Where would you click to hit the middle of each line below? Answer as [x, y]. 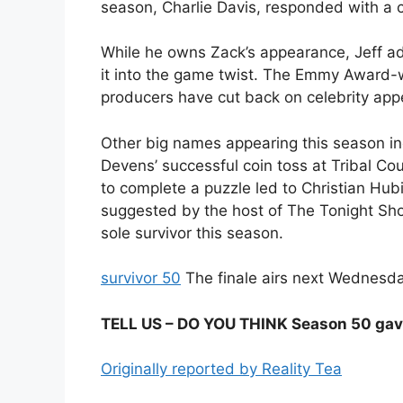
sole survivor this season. [192, 233]
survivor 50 [141, 278]
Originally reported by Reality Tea [221, 369]
